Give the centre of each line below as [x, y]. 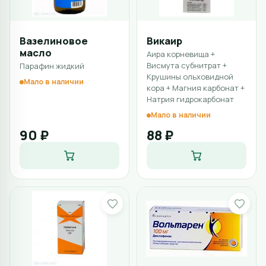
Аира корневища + [181, 54]
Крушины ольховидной [190, 77]
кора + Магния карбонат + [196, 88]
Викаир [164, 41]
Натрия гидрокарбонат [190, 99]
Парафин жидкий [52, 66]
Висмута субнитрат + [187, 65]
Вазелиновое [54, 41]
